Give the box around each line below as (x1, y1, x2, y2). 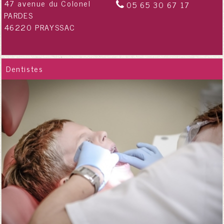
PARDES (3, 8, 33, 21)
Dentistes (6, 62, 43, 75)
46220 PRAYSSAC (3, 20, 76, 33)
